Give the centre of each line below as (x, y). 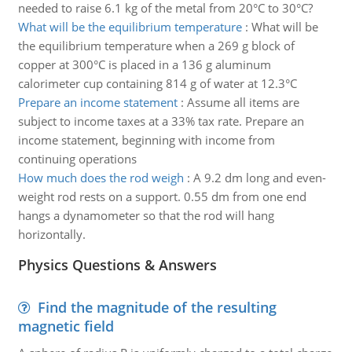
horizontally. (51, 234)
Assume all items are (243, 102)
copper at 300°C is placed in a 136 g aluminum (144, 64)
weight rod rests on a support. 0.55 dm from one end (162, 196)
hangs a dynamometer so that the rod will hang (146, 215)
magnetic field (66, 326)
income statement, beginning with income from (146, 140)
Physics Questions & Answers (117, 265)
